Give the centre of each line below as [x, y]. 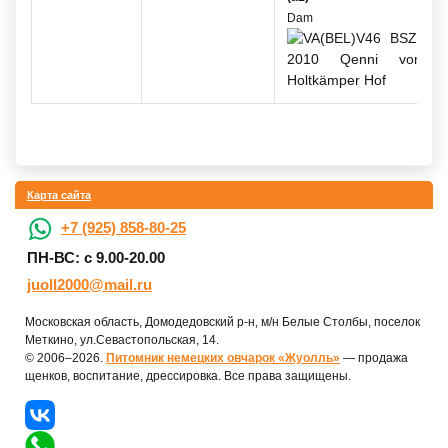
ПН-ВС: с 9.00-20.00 [96, 258]
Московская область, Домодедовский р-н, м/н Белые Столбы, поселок [222, 322]
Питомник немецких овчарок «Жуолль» [223, 358]
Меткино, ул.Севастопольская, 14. [122, 340]
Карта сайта [59, 195]
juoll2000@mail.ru [89, 285]
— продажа [374, 358]
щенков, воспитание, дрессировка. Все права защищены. [188, 376]
